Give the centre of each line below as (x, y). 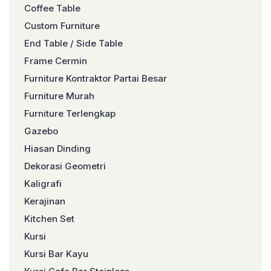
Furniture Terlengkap (70, 113)
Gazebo (41, 131)
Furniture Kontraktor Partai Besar (96, 78)
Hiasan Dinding (57, 149)
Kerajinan (45, 201)
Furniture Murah (59, 96)
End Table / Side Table (73, 43)
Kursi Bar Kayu (56, 254)
